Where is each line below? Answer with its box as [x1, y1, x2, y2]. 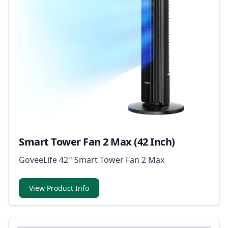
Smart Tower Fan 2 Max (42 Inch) [19, 135, 175, 149]
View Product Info [29, 183, 89, 193]
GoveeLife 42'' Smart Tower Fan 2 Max [19, 154, 164, 166]
